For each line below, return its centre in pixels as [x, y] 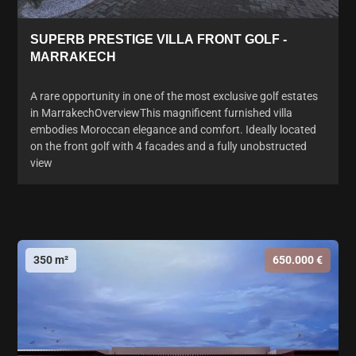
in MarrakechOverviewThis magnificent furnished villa [161, 112]
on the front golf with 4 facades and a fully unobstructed [168, 146]
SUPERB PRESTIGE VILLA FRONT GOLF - [159, 39]
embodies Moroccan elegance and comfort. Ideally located [173, 129]
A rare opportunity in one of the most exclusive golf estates [174, 96]
